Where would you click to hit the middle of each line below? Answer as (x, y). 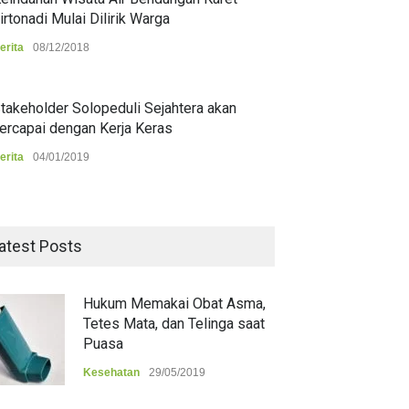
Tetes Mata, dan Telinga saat (174, 324)
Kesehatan (111, 372)
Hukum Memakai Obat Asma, (174, 304)
